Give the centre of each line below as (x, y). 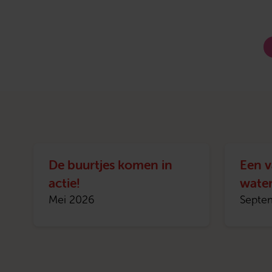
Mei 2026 (72, 200)
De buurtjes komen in (110, 165)
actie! (64, 183)
